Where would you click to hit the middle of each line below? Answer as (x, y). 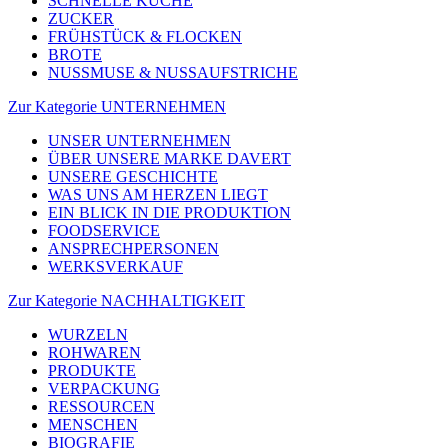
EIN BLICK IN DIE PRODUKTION (169, 212)
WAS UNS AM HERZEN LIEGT (158, 194)
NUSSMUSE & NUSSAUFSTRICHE (173, 72)
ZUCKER (81, 18)
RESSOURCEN (101, 406)
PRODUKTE (92, 370)
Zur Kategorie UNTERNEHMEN (117, 106)
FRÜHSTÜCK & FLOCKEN (145, 36)
